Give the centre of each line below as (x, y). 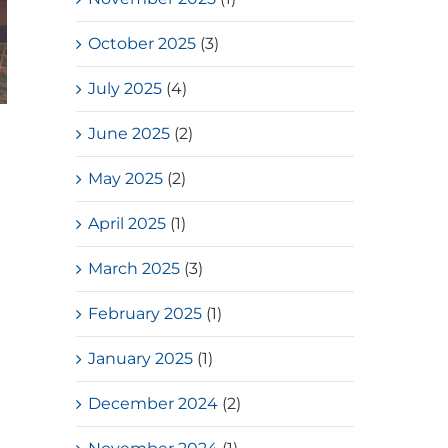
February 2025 (145, 313)
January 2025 (141, 358)
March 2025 (134, 268)
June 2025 (129, 133)
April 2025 (127, 223)
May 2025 (126, 178)
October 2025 (142, 43)
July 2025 (125, 88)
